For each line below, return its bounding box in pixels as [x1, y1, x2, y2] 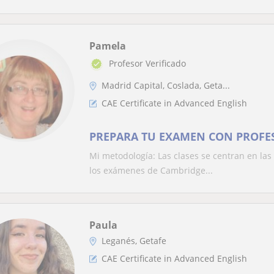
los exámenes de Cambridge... [89, 165, 213, 176]
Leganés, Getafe [102, 235, 166, 246]
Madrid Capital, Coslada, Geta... [102, 80, 230, 91]
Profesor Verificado [109, 57, 186, 70]
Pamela [89, 39, 126, 53]
